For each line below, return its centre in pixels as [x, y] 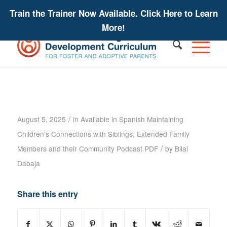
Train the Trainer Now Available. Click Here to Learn [113, 13]
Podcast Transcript [66, 101]
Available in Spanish [112, 119]
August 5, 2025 [41, 119]
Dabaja [28, 163]
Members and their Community [66, 148]
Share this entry [47, 194]
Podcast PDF [137, 148]
